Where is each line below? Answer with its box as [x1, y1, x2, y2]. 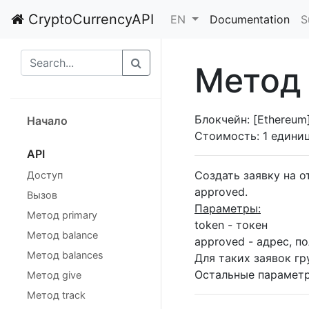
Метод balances [27, 249, 103, 261]
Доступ [27, 169, 63, 181]
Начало [27, 114, 68, 128]
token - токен [195, 218, 268, 232]
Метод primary [27, 209, 97, 221]
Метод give [27, 269, 81, 281]
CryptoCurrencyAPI [24, 11, 154, 28]
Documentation [209, 12, 290, 26]
